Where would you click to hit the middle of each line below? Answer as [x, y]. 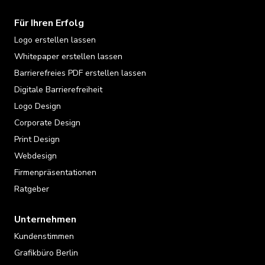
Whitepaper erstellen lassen [68, 56]
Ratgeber [32, 189]
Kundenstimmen [44, 236]
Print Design [37, 139]
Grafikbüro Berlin [46, 253]
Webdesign [35, 156]
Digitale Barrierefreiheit [58, 89]
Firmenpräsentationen [55, 172]
